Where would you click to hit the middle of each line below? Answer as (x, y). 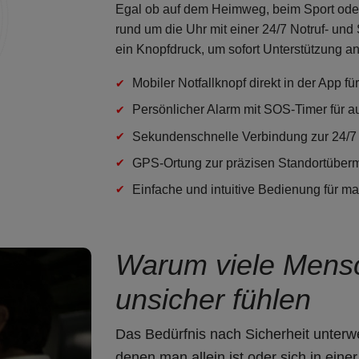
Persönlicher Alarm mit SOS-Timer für (240, 110)
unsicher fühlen (213, 300)
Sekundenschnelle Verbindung (220, 136)
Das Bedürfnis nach (180, 335)
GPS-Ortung (167, 163)
